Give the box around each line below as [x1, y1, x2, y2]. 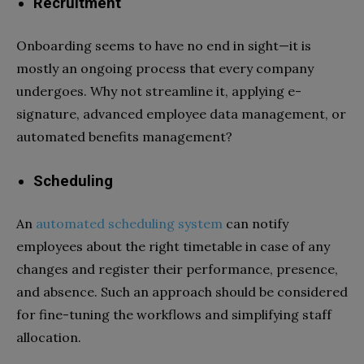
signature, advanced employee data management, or [16, 105, 346, 122]
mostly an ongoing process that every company [16, 59, 314, 76]
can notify [223, 214, 288, 232]
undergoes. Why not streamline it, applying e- [16, 82, 301, 99]
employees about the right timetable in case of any [16, 237, 330, 254]
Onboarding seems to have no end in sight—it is [16, 37, 311, 54]
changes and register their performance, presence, [16, 260, 338, 277]
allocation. [16, 328, 81, 345]
